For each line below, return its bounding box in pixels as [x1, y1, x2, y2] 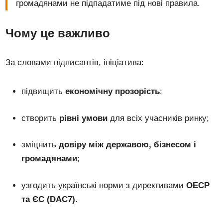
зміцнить [21, 140, 59, 150]
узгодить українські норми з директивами [21, 180, 187, 190]
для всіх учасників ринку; [108, 113, 210, 123]
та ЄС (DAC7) [21, 194, 76, 204]
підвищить [21, 87, 66, 97]
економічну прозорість [65, 87, 160, 97]
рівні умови [59, 113, 108, 123]
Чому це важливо [5, 26, 111, 40]
